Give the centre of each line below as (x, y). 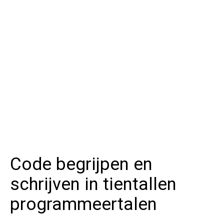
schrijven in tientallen (93, 184)
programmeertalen (83, 204)
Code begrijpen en (81, 164)
